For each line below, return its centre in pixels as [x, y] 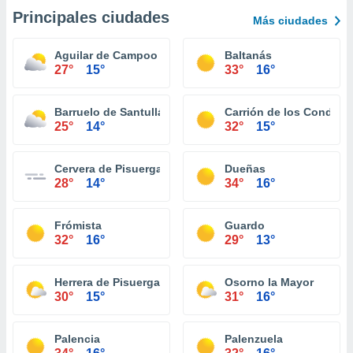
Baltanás [248, 55]
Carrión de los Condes [285, 112]
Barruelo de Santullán [113, 112]
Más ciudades [290, 20]
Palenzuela [254, 339]
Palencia [77, 339]
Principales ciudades [91, 17]
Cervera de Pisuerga [108, 169]
